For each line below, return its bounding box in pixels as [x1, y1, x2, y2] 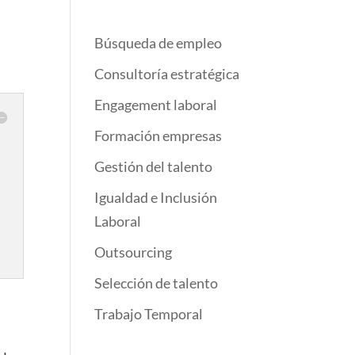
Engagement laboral [94, 96, 218, 113]
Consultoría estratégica [94, 65, 240, 82]
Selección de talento [94, 274, 219, 292]
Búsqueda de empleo [94, 34, 223, 52]
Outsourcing [94, 243, 173, 261]
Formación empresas [94, 127, 223, 144]
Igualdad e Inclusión [94, 189, 218, 206]
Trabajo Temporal [94, 305, 204, 323]
